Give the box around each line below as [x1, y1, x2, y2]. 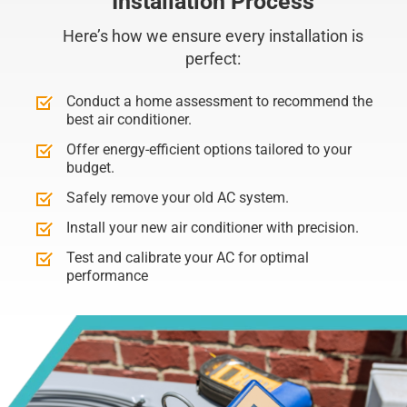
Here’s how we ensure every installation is [62, 26, 363, 46]
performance [66, 267, 148, 285]
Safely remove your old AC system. [66, 189, 289, 207]
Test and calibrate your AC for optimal [66, 249, 309, 267]
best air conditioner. [66, 111, 192, 129]
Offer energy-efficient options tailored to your [66, 141, 352, 159]
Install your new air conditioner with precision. [66, 219, 359, 237]
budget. [66, 159, 114, 177]
